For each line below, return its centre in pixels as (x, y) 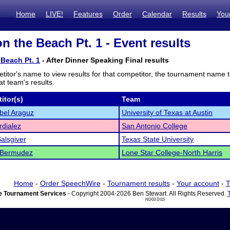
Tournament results (138, 183)
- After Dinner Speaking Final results (104, 60)
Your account (198, 183)
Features (88, 14)
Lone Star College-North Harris (172, 152)
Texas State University (158, 139)
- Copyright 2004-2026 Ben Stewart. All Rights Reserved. (147, 194)
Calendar (157, 14)
